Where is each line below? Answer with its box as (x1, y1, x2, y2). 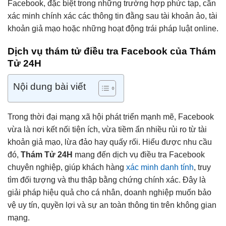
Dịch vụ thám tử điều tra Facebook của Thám (8, 45, 216, 56)
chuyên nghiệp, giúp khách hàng (8, 163, 126, 172)
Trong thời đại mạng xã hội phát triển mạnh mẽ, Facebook (8, 112, 214, 122)
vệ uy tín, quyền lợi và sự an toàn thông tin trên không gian (8, 201, 216, 210)
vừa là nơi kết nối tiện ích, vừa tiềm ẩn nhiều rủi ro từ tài (8, 125, 207, 134)
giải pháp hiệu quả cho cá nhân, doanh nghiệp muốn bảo (8, 188, 211, 197)
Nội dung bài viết (13, 81, 86, 92)
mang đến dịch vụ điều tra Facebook (73, 150, 205, 159)
